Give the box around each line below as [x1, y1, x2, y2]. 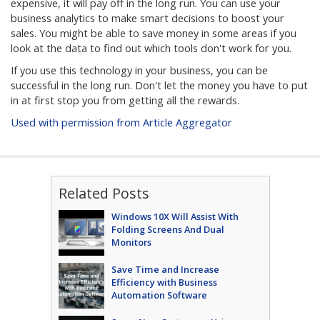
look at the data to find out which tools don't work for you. [11, 41, 294, 55]
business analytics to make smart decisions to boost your [11, 11, 284, 25]
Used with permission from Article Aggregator [11, 116, 232, 129]
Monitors [111, 236, 151, 249]
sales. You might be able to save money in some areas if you [11, 26, 296, 40]
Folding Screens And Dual [111, 223, 224, 236]
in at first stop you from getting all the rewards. [11, 94, 239, 107]
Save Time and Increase [111, 263, 219, 276]
